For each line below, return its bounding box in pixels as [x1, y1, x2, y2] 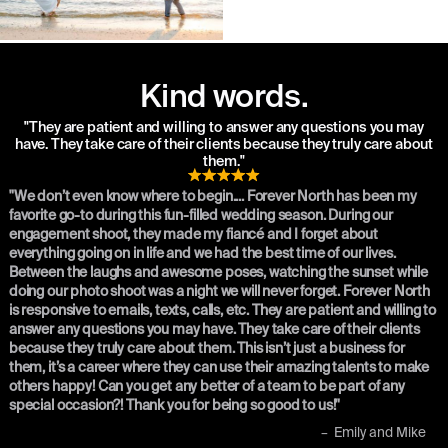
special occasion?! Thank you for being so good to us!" [8, 399, 341, 414]
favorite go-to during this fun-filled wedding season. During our [8, 209, 393, 224]
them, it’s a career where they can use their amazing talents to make [8, 361, 430, 376]
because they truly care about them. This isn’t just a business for [8, 342, 405, 357]
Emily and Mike [334, 425, 427, 440]
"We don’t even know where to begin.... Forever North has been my [8, 190, 417, 205]
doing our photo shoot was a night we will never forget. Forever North [8, 285, 430, 300]
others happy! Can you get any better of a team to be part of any [8, 380, 405, 395]
